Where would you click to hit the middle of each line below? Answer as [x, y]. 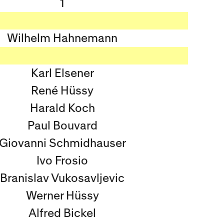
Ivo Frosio [62, 161]
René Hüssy [62, 91]
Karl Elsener [62, 73]
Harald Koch [62, 108]
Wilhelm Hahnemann [62, 38]
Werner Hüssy [62, 196]
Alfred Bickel [62, 213]
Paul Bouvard [62, 126]
